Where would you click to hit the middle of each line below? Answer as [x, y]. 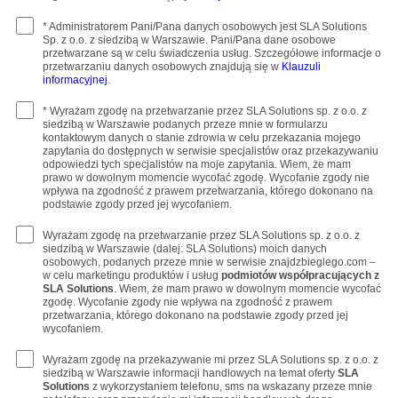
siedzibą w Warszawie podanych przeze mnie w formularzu [185, 124]
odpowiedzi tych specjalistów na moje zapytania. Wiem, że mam [196, 164]
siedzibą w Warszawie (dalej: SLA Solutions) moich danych [184, 249]
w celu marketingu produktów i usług [131, 275]
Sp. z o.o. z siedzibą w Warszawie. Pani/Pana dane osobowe [189, 40]
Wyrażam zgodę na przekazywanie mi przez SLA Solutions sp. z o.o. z [210, 360]
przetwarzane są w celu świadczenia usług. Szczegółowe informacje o [211, 53]
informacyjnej [75, 80]
